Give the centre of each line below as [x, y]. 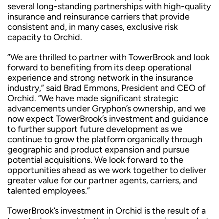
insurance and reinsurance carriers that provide [99, 17]
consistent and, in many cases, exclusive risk [93, 27]
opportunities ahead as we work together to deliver [107, 170]
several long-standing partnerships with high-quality [109, 6]
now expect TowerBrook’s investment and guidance [108, 119]
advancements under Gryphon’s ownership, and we [107, 109]
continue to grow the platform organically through [105, 139]
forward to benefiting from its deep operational [99, 67]
